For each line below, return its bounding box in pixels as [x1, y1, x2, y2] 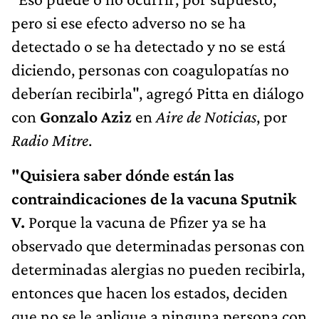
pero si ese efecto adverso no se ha [11, 12, 246, 32]
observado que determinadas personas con [11, 235, 305, 255]
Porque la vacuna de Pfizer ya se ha [25, 211, 266, 231]
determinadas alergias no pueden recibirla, [11, 258, 305, 278]
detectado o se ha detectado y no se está [11, 36, 286, 56]
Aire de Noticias [156, 106, 256, 126]
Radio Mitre [11, 130, 88, 150]
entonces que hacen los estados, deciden [11, 282, 288, 302]
